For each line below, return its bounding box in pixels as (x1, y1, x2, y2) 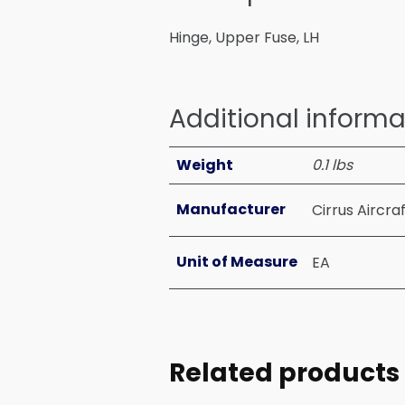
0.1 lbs (312, 155, 353, 175)
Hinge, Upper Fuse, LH (169, 27, 319, 48)
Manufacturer (176, 199, 286, 220)
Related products (169, 354, 400, 391)
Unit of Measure (176, 251, 297, 272)
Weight (176, 155, 233, 175)
